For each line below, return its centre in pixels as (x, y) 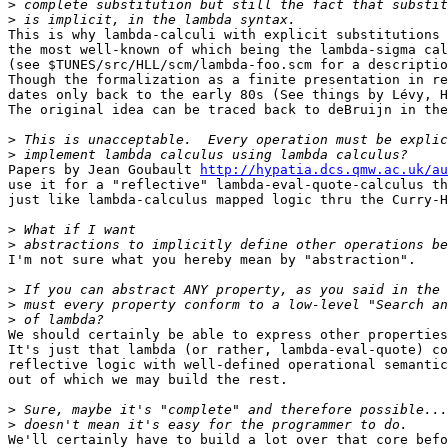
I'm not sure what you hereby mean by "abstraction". (212, 260)
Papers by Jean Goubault (104, 170)
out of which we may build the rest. (148, 380)
